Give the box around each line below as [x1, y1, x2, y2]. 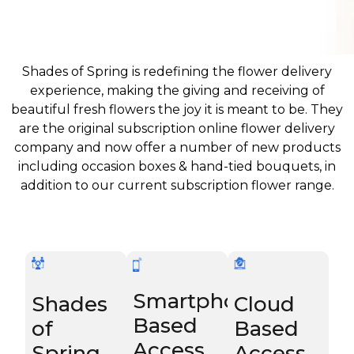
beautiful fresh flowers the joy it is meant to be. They [11, 102, 343, 118]
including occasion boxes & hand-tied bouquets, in [18, 159, 336, 175]
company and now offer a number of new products [13, 140, 341, 156]
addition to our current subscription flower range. [20, 178, 334, 194]
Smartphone [132, 288, 263, 314]
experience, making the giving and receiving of [29, 83, 325, 99]
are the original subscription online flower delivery [19, 121, 335, 137]
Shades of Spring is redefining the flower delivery [22, 64, 332, 80]
